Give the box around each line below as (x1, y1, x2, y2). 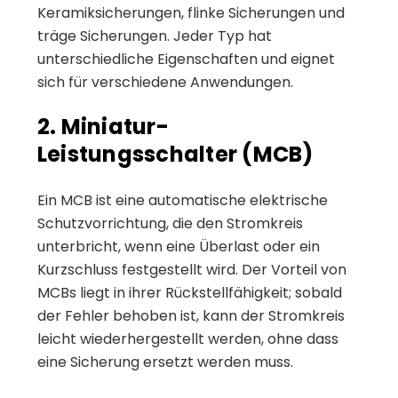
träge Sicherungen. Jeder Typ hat (37, 25, 272, 46)
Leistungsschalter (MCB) (37, 139, 314, 169)
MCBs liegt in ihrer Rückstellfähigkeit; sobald (37, 282, 342, 303)
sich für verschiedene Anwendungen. (37, 71, 293, 92)
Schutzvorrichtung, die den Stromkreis (37, 212, 303, 234)
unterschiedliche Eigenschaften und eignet (37, 48, 335, 69)
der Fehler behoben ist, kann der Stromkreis (37, 305, 345, 326)
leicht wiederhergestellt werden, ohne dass (37, 328, 338, 349)
